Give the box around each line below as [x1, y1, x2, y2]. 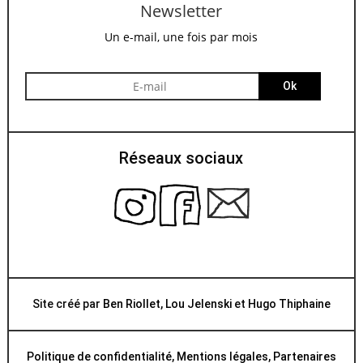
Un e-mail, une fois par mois [105, 29, 258, 45]
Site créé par [32, 297, 103, 311]
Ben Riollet [102, 297, 160, 311]
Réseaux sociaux [119, 148, 244, 169]
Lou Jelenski [164, 297, 232, 311]
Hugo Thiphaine [247, 297, 331, 311]
